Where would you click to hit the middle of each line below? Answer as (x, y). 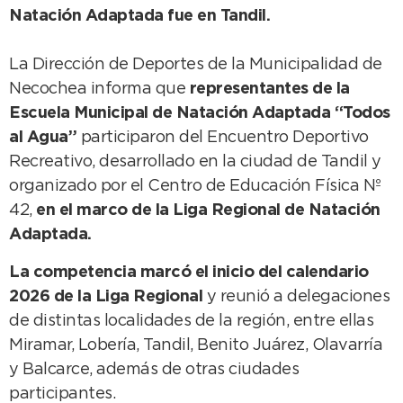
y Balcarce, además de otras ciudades (154, 369)
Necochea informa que (99, 90)
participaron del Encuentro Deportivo (224, 138)
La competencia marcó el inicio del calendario (189, 272)
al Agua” (45, 138)
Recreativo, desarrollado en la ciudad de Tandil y (195, 162)
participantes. (62, 394)
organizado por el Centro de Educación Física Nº (195, 187)
